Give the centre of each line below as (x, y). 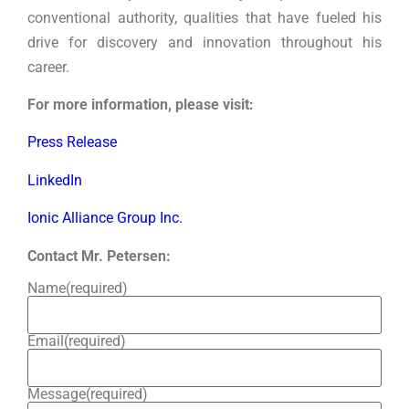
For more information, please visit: (141, 105)
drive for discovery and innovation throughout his (204, 42)
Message (57, 393)
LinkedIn (55, 180)
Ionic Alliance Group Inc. (105, 218)
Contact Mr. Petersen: (99, 256)
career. (48, 67)
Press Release (72, 142)
